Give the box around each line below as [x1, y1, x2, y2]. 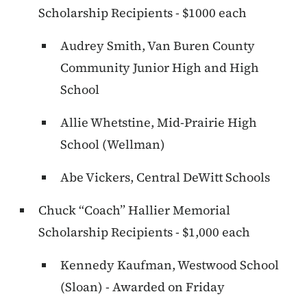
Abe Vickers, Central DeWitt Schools [60, 169, 270, 186]
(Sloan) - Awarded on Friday [60, 278, 225, 296]
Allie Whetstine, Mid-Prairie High [60, 114, 257, 132]
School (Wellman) [60, 136, 165, 153]
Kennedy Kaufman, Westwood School [60, 256, 279, 274]
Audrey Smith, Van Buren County [60, 37, 255, 55]
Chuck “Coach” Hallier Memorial [38, 201, 230, 219]
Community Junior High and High [60, 59, 259, 77]
